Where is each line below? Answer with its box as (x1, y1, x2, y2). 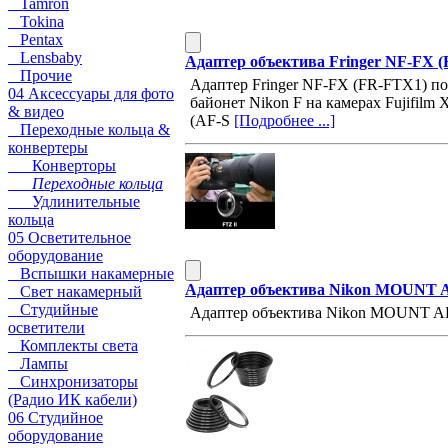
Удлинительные (8, 193, 140, 210)
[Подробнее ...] (234, 111, 335, 129)
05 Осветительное (8, 229, 131, 246)
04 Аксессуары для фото (8, 85, 174, 102)
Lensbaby (8, 49, 82, 66)
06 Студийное (8, 409, 103, 426)
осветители (8, 319, 85, 336)
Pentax (8, 31, 63, 48)
